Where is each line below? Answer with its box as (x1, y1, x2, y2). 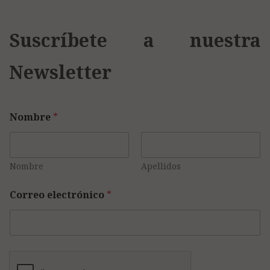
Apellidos (141, 160, 181, 172)
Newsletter (9, 60, 111, 85)
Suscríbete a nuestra (9, 28, 261, 53)
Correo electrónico (10, 188, 107, 202)
